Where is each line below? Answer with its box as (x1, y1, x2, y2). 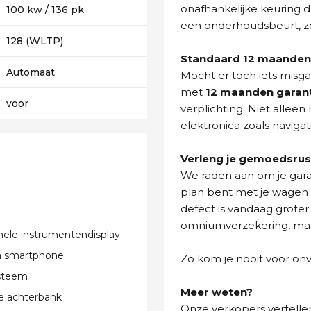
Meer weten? (180, 285, 253, 299)
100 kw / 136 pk (6, 3, 85, 16)
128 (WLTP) (6, 35, 64, 47)
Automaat (6, 66, 56, 78)
